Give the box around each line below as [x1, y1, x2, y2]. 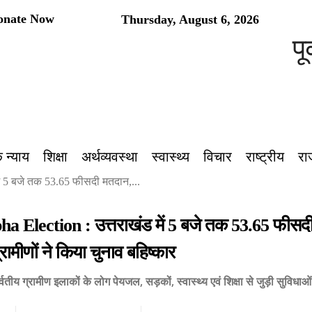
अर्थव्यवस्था [81, 147, 138, 166]
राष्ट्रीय [245, 147, 284, 166]
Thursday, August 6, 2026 [121, 13, 259, 26]
